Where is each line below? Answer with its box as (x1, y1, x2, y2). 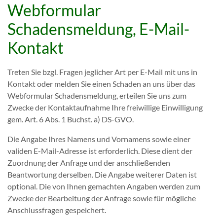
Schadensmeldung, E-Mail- (7, 19, 189, 38)
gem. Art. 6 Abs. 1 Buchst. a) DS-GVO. (7, 114, 134, 124)
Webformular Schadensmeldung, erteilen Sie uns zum (7, 91, 186, 100)
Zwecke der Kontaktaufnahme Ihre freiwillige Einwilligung (7, 103, 203, 112)
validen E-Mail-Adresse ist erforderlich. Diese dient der (7, 146, 192, 155)
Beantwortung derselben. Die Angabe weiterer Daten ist (7, 170, 197, 179)
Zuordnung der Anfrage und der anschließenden (7, 158, 170, 167)
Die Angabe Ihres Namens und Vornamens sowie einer (7, 134, 190, 144)
